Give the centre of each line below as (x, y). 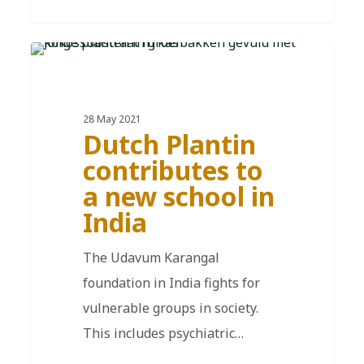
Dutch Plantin (169, 144)
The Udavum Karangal (151, 257)
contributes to (173, 170)
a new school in (178, 196)
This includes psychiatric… (163, 333)
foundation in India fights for (171, 282)
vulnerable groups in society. (170, 308)
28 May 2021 (112, 119)
